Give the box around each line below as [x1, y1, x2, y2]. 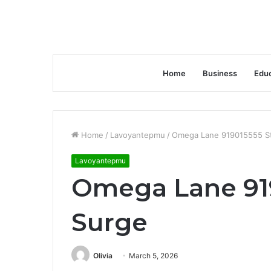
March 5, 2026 [129, 251, 178, 260]
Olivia [93, 251, 113, 260]
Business [203, 68, 237, 78]
